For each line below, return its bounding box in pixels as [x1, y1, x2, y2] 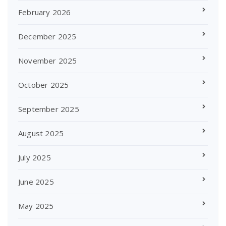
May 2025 [18, 200, 54, 211]
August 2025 [18, 128, 64, 138]
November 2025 [18, 55, 77, 66]
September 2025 [18, 103, 79, 114]
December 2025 [18, 31, 77, 41]
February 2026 [18, 7, 71, 17]
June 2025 [18, 176, 54, 187]
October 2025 [18, 79, 69, 90]
